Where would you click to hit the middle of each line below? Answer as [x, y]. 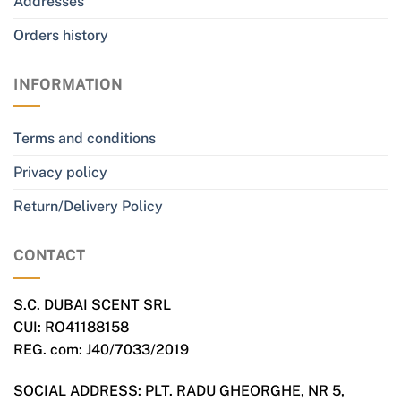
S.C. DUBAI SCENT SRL [92, 304]
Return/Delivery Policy [88, 207]
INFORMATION [68, 84]
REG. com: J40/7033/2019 [101, 349]
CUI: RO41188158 [71, 327]
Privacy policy [60, 173]
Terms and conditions [85, 139]
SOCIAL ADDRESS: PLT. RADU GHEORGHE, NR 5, [179, 390]
